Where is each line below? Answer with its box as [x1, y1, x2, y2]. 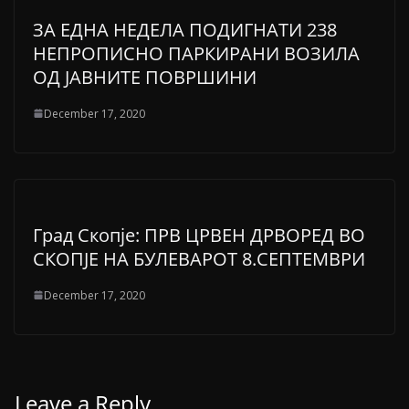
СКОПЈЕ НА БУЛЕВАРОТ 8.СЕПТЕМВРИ [33, 246, 365, 271]
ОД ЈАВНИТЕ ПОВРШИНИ [33, 64, 257, 89]
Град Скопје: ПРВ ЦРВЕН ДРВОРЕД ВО [33, 222, 365, 247]
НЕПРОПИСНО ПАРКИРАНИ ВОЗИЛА [33, 40, 360, 66]
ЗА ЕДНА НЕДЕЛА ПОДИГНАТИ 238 [33, 16, 337, 42]
